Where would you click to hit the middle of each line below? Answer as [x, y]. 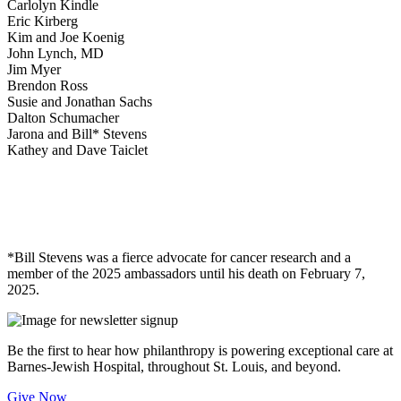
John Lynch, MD [55, 54]
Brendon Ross [47, 86]
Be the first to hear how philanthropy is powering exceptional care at [200, 351]
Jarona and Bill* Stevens [77, 134]
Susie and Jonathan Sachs [80, 102]
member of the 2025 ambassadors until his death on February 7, [186, 274]
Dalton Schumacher [63, 118]
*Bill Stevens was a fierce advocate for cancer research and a [179, 258]
